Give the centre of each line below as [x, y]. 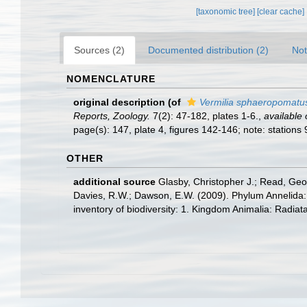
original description [119, 102]
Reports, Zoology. [112, 116]
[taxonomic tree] [227, 12]
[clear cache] [281, 12]
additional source [114, 182]
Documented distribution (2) [208, 50]
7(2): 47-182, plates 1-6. [204, 116]
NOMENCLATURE [111, 79]
